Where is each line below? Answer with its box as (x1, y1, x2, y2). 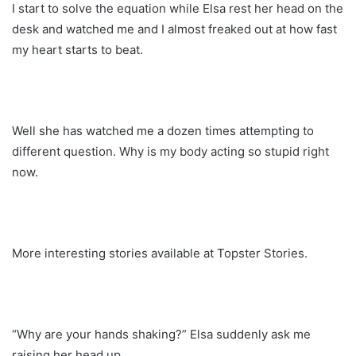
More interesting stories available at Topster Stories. (12, 245, 308, 261)
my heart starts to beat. (12, 41, 143, 57)
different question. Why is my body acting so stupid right (12, 143, 329, 159)
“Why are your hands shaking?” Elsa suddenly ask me (12, 326, 311, 342)
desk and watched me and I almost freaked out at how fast (12, 21, 337, 37)
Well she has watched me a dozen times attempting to (12, 122, 314, 138)
